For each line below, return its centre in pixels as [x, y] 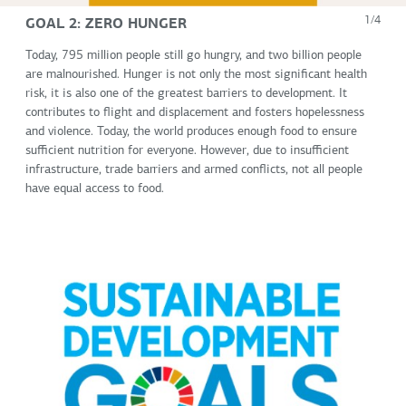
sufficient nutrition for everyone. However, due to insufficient [187, 151]
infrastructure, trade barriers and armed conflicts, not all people [194, 170]
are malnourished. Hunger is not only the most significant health [196, 75]
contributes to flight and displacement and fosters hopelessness [195, 113]
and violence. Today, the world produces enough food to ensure [191, 132]
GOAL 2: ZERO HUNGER [106, 23]
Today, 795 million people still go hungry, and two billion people [193, 56]
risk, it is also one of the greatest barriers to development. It [186, 94]
